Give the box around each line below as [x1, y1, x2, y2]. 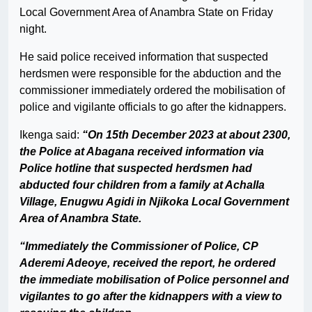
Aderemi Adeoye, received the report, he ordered [19, 257, 276, 270]
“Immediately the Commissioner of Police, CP [19, 240, 258, 253]
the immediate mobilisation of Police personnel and [19, 274, 289, 286]
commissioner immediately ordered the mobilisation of [19, 84, 285, 97]
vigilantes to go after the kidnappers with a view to [19, 290, 282, 303]
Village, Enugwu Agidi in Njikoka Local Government [19, 196, 289, 208]
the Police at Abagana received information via [19, 146, 264, 158]
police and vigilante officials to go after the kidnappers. [19, 101, 286, 114]
